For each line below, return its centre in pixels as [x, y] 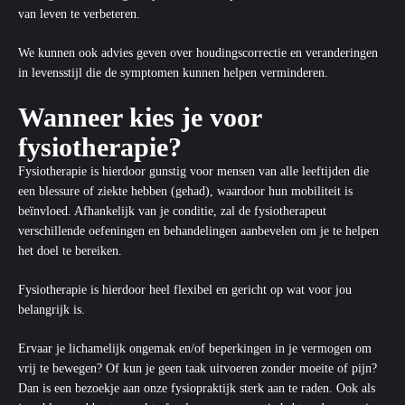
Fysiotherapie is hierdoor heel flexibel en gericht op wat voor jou [185, 290]
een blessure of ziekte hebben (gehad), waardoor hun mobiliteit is [185, 191]
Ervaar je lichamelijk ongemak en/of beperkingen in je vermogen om [195, 348]
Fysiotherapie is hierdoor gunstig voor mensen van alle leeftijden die [193, 171]
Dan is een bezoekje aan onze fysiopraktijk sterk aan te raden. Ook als [197, 388]
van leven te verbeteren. [79, 14]
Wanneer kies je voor [140, 117]
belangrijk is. [52, 310]
